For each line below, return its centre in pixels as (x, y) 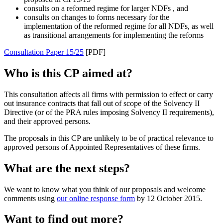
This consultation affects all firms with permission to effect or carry (109, 94)
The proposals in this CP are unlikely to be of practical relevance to (109, 138)
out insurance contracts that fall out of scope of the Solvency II (102, 103)
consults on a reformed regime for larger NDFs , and (106, 8)
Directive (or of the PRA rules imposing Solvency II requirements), (109, 112)
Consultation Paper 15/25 (44, 52)
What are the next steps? (67, 168)
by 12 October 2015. (168, 198)
